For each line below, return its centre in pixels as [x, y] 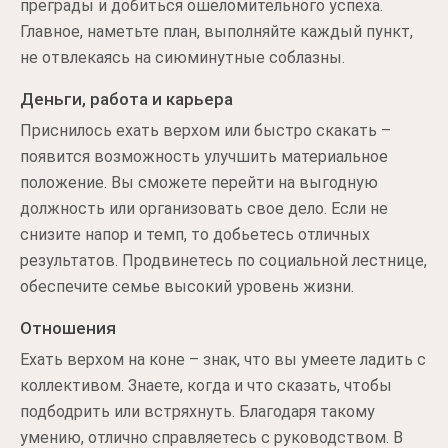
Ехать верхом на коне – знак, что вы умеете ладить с [223, 359]
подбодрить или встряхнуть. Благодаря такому [197, 411]
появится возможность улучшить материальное [204, 156]
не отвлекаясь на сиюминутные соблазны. [182, 57]
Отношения [68, 327]
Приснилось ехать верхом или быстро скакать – [205, 130]
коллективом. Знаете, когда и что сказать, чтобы [206, 385]
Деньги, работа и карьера [126, 98]
